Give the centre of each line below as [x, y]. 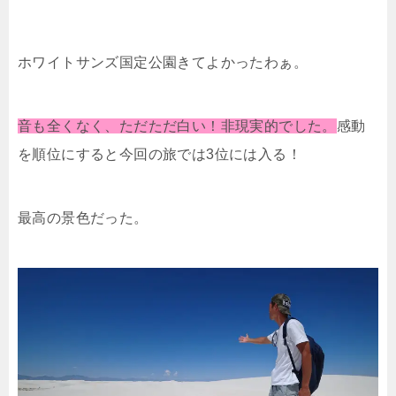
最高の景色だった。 [83, 217]
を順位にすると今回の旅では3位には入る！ [160, 154]
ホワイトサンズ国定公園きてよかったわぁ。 [163, 62]
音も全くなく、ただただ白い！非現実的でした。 [177, 126]
